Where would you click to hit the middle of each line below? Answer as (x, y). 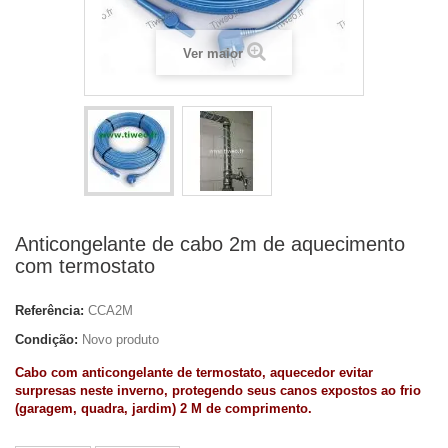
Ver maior (212, 53)
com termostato (85, 266)
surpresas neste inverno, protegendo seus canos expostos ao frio (218, 390)
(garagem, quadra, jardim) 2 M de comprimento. (163, 408)
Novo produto (120, 339)
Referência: (49, 310)
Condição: (46, 339)
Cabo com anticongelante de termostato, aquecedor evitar (194, 372)
